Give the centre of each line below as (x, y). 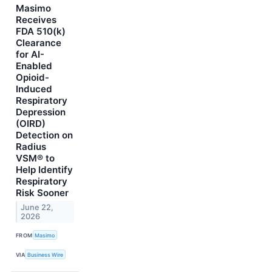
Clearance (39, 42)
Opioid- (32, 77)
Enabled (34, 66)
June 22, (37, 207)
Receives (36, 19)
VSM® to (35, 158)
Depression (41, 112)
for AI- (30, 54)
